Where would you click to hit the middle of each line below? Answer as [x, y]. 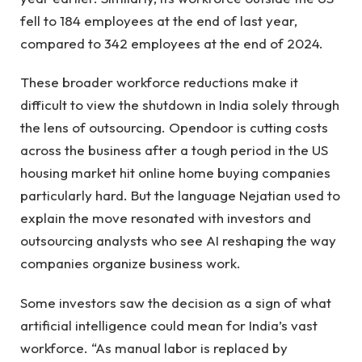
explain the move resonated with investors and [166, 218]
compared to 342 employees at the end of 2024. [172, 44]
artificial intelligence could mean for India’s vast [169, 325]
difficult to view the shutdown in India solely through [180, 105]
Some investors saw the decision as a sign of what [176, 302]
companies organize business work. [130, 263]
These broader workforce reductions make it [159, 82]
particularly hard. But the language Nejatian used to [180, 196]
